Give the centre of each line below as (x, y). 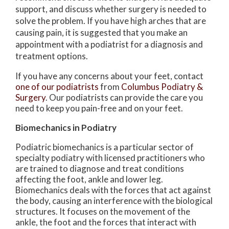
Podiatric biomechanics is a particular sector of (105, 147)
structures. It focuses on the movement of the (103, 211)
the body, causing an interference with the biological (114, 200)
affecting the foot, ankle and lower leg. (89, 179)
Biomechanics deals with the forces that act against (113, 190)
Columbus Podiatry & (162, 86)
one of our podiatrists (57, 86)
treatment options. (52, 56)
